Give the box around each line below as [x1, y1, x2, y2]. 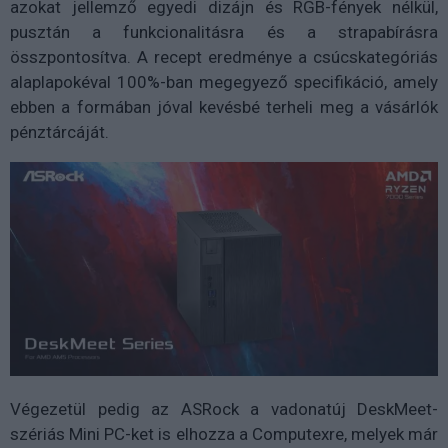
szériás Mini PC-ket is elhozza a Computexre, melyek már [10, 424, 438, 445]
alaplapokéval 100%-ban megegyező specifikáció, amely [10, 72, 438, 93]
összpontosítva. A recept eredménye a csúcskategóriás [10, 47, 438, 68]
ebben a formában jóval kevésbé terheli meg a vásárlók [10, 97, 438, 118]
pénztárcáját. [10, 122, 109, 143]
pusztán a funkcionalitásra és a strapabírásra [10, 22, 438, 43]
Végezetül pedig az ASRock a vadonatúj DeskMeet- [10, 399, 438, 420]
